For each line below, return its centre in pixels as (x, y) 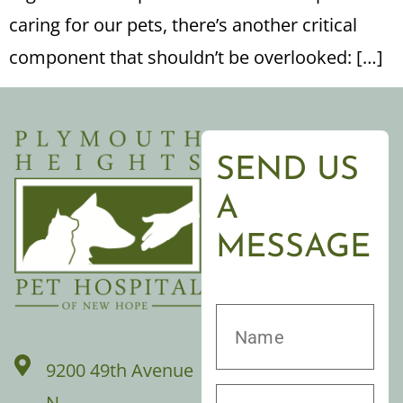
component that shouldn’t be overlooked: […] (196, 58)
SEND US (287, 170)
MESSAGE (293, 248)
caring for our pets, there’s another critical (183, 25)
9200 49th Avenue (120, 371)
